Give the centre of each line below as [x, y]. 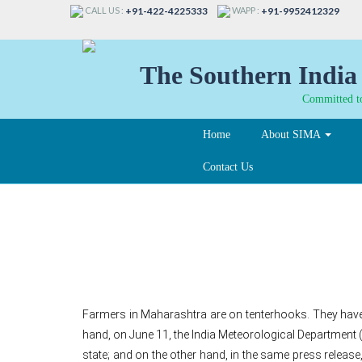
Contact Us [228, 166]
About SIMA [292, 134]
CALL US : [104, 11]
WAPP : [246, 11]
